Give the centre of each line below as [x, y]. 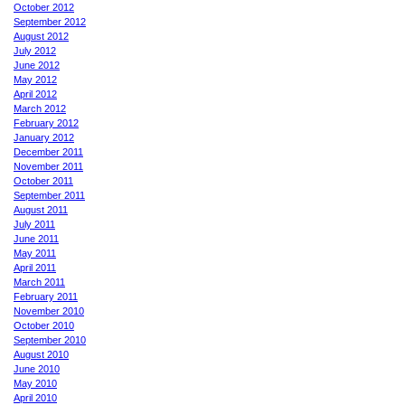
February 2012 [46, 122]
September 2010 [50, 339]
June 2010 [37, 368]
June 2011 [36, 238]
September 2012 [50, 21]
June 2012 [37, 65]
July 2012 [35, 50]
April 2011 [35, 267]
